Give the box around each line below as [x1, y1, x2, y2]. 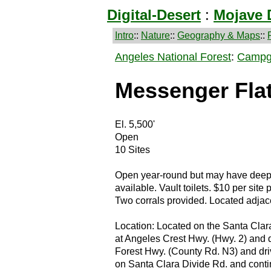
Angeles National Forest [115, 51, 231, 63]
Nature [141, 30, 170, 41]
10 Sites [115, 145, 150, 155]
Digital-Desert [107, 7, 201, 23]
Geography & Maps [177, 30, 260, 41]
